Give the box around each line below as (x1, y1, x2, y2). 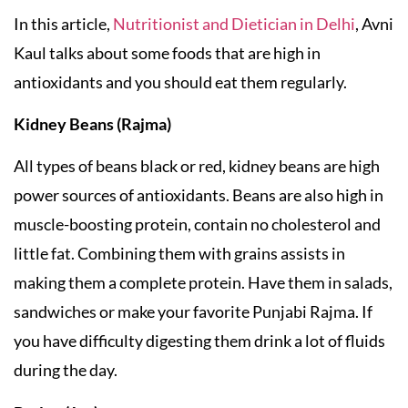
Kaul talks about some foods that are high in (14, 42, 321, 63)
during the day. (14, 360, 117, 381)
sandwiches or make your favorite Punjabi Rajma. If (14, 301, 372, 322)
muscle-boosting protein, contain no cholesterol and (14, 214, 381, 235)
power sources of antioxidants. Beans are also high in (14, 185, 383, 206)
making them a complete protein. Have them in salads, (14, 272, 393, 293)
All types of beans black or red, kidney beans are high (14, 156, 380, 177)
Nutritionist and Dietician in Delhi (113, 13, 355, 34)
